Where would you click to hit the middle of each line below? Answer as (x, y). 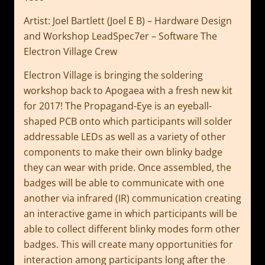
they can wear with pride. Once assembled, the (127, 168)
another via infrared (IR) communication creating (132, 198)
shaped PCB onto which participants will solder (128, 122)
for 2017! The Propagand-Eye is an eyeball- (118, 106)
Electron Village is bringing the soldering (113, 75)
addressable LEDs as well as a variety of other (125, 137)
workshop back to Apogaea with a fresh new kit (128, 91)
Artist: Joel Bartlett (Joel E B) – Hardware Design (128, 20)
